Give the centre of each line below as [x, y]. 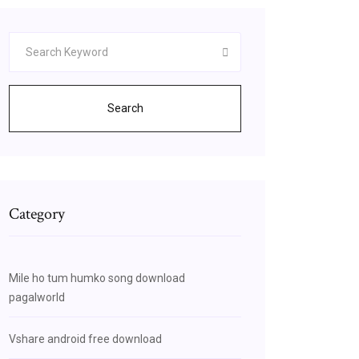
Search [125, 108]
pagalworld [37, 297]
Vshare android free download [85, 339]
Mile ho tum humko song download [97, 278]
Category [37, 214]
